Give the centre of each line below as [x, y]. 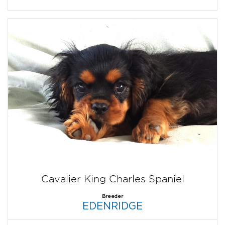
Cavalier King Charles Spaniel [113, 179]
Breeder [113, 196]
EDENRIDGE [113, 205]
